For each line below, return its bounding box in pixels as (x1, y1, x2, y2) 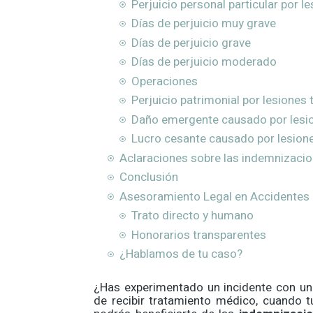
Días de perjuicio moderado (131, 53, 277, 71)
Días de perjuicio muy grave (131, 15, 276, 33)
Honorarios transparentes (131, 226, 266, 244)
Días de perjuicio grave (131, 34, 251, 52)
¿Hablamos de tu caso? (119, 245, 242, 263)
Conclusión (119, 168, 178, 187)
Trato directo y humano (131, 207, 254, 225)
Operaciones (131, 72, 198, 90)
